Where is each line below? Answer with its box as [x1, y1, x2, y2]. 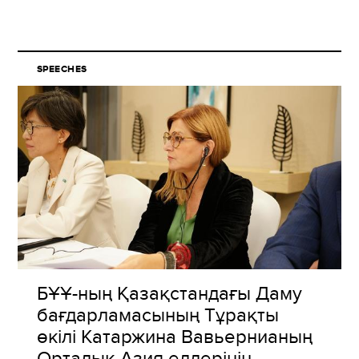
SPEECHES [37, 62, 87, 77]
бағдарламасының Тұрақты [37, 301, 279, 329]
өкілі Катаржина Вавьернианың [37, 322, 313, 350]
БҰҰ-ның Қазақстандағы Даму [37, 279, 302, 307]
